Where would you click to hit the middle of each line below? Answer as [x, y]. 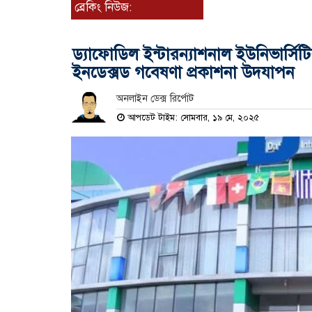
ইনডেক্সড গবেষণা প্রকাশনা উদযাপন [184, 72]
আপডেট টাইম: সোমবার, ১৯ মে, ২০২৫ [192, 117]
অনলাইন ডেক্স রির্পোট [155, 98]
